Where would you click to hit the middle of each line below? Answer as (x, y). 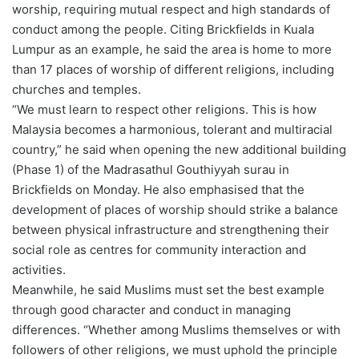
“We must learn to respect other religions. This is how (164, 110)
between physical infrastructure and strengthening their (171, 230)
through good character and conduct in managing (151, 310)
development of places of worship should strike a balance (175, 210)
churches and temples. (77, 90)
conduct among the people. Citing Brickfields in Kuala (163, 30)
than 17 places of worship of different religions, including (173, 70)
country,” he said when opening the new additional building (179, 150)
